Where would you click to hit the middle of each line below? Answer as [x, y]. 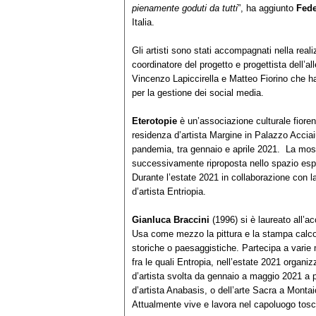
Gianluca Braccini [171, 220]
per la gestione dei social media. [198, 93]
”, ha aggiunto [267, 8]
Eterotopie [154, 121]
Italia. [143, 23]
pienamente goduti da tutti [185, 8]
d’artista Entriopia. [170, 192]
